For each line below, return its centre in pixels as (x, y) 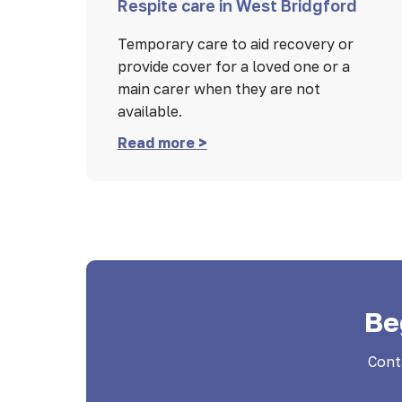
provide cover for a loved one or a (233, 67)
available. (149, 112)
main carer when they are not (218, 89)
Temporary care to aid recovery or (235, 44)
